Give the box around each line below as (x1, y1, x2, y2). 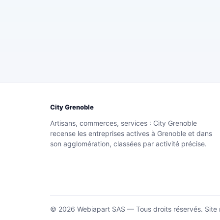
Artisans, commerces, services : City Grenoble (50, 119, 197, 127)
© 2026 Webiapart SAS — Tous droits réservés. (50, 205, 205, 213)
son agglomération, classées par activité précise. (50, 139, 207, 148)
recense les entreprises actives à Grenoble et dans (50, 129, 212, 137)
